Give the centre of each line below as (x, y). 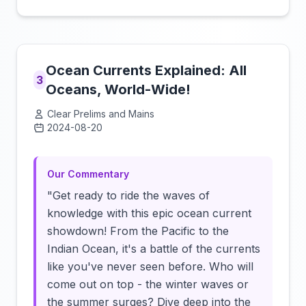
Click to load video (224, 131)
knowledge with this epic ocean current (149, 213)
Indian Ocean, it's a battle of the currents (154, 249)
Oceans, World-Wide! (119, 89)
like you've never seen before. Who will (150, 266)
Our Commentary (88, 174)
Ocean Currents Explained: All (147, 70)
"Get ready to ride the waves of (128, 195)
